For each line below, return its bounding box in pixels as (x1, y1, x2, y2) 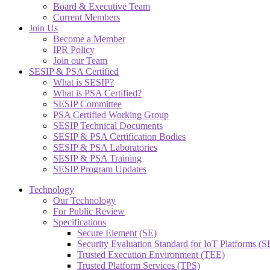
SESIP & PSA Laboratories (53, 142, 157, 152)
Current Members (53, 11, 120, 22)
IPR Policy (53, 44, 95, 55)
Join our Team (53, 55, 107, 66)
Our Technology (53, 195, 116, 206)
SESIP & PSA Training (53, 152, 142, 163)
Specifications (53, 216, 106, 227)
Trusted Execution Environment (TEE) (77, 249, 225, 260)
